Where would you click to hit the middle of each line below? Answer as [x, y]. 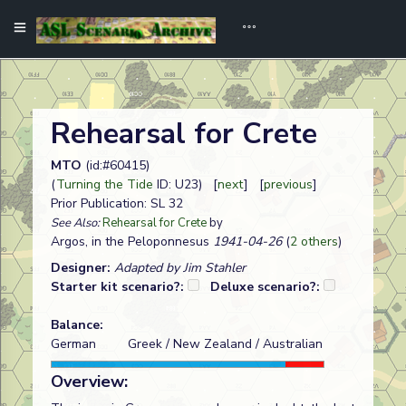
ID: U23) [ [185, 184]
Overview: [89, 382]
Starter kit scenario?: [119, 287]
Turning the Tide [105, 184]
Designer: [82, 268]
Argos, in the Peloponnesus [130, 242]
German [73, 344]
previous [288, 184]
